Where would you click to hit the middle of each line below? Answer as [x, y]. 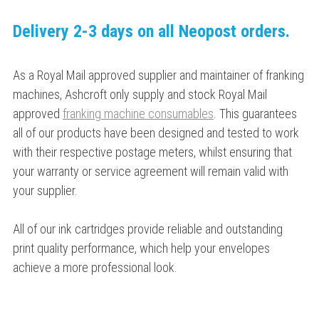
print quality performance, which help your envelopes [141, 249]
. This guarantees [255, 114]
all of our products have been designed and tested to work [156, 133]
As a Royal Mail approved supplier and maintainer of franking [158, 75]
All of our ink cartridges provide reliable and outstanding [147, 229]
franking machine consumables [138, 114]
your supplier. [45, 191]
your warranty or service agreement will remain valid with [150, 172]
